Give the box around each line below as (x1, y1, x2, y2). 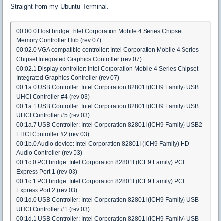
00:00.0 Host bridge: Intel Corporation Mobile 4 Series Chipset (16, 27, 183, 35)
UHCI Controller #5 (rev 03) (16, 111, 90, 119)
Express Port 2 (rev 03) (16, 186, 77, 194)
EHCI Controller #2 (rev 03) (16, 130, 89, 138)
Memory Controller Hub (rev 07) (16, 37, 101, 44)
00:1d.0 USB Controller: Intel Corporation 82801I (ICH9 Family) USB (16, 196, 199, 203)
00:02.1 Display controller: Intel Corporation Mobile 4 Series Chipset (16, 65, 198, 72)
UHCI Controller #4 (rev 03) (16, 93, 90, 100)
